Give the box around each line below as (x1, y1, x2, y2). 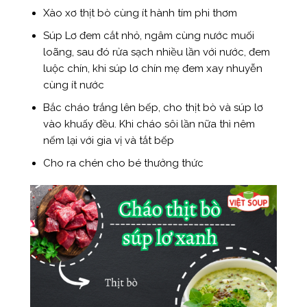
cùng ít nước (43, 79, 105, 92)
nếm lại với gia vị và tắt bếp (43, 134, 175, 147)
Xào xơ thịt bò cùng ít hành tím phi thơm (43, 7, 238, 20)
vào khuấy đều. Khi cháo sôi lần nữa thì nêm (43, 118, 256, 131)
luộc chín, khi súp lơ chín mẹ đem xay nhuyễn (43, 62, 263, 75)
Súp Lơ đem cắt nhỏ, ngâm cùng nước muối (43, 29, 255, 42)
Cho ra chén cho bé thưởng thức (43, 157, 204, 170)
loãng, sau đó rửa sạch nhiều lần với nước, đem (43, 46, 271, 59)
